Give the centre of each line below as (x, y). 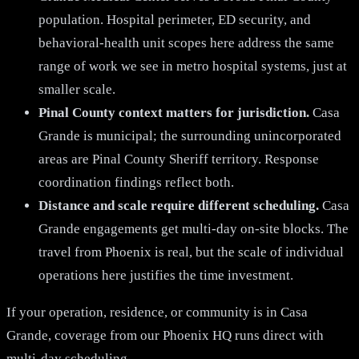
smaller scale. (77, 89)
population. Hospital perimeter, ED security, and (175, 19)
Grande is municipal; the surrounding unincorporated (190, 135)
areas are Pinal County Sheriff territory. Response (179, 159)
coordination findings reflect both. (136, 182)
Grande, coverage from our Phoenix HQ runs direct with (165, 335)
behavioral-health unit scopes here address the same (186, 42)
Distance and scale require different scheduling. (179, 205)
